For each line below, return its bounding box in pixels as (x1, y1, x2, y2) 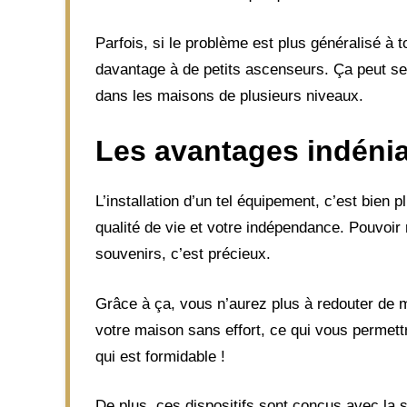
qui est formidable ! (95, 347, 225, 365)
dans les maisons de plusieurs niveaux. (95, 86, 363, 104)
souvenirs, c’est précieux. (95, 245, 271, 263)
